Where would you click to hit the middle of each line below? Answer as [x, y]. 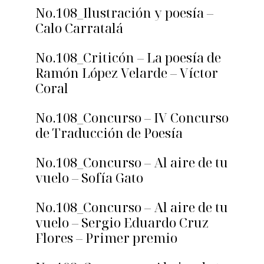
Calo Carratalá [79, 28]
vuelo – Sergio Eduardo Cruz [122, 222]
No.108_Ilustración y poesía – [124, 13]
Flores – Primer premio [106, 238]
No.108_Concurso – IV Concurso [132, 118]
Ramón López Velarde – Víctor [127, 73]
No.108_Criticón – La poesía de [128, 57]
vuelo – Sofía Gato [89, 178]
